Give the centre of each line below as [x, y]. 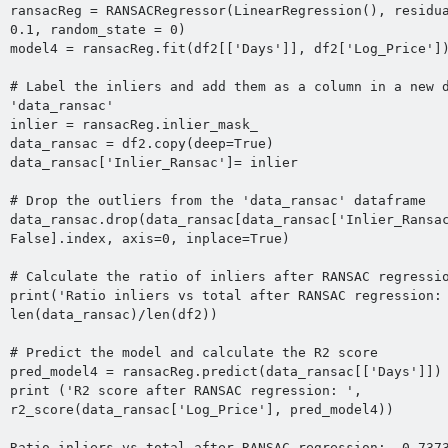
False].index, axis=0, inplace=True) [149, 239]
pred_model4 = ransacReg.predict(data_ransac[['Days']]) [225, 372]
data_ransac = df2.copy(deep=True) [141, 144]
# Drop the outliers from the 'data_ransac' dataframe [217, 201]
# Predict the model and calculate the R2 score [193, 353]
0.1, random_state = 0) [97, 30]
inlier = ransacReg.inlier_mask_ [133, 125]
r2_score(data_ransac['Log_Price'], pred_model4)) [201, 410]
